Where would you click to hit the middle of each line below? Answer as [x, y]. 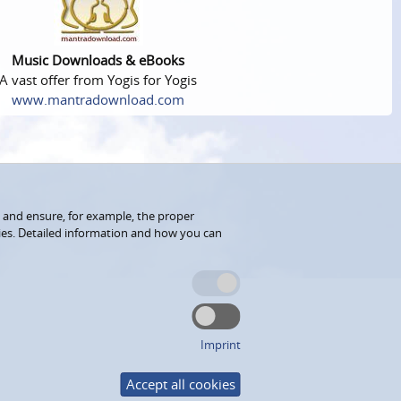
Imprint [220, 345]
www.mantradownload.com [98, 100]
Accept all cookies [180, 384]
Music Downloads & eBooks [98, 60]
